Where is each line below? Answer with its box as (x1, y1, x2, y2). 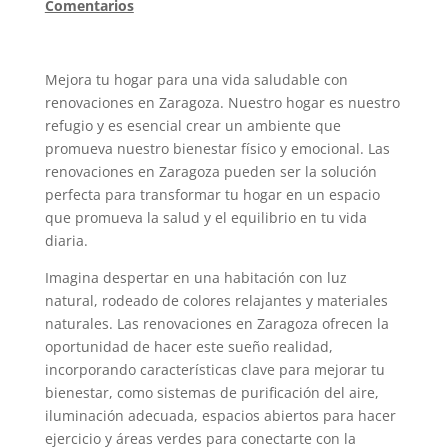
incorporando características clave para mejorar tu (44, 360, 385, 379)
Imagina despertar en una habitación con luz (44, 268, 347, 287)
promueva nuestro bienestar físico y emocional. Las (44, 139, 390, 158)
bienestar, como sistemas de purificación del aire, (44, 383, 379, 402)
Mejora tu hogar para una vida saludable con (44, 70, 348, 89)
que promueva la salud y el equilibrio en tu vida (44, 208, 367, 227)
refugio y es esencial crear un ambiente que (44, 116, 341, 135)
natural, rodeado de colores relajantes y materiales (44, 291, 388, 310)
